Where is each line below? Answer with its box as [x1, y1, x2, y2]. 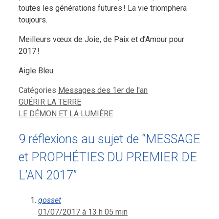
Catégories [19, 86, 58, 95]
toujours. [19, 15, 47, 25]
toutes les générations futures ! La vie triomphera [19, 3, 187, 13]
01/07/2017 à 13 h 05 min [38, 207, 128, 217]
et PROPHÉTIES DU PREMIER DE [19, 150, 197, 164]
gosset [38, 195, 61, 205]
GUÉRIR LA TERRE [19, 97, 81, 107]
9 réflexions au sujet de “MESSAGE [19, 131, 200, 146]
